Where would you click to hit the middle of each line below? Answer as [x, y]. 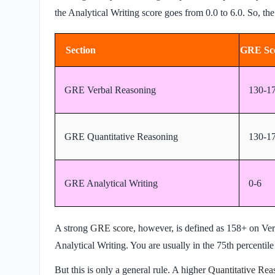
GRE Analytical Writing [111, 183]
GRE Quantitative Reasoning [122, 136]
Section [82, 50]
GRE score [112, 228]
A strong [72, 228]
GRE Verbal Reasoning [111, 90]
